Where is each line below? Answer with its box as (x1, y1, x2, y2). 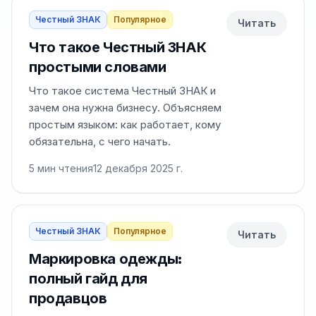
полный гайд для (29, 269, 147, 288)
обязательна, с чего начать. (29, 135, 171, 148)
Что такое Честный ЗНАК (29, 38, 207, 56)
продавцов (29, 289, 107, 308)
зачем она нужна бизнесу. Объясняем (29, 101, 221, 114)
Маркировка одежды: (29, 250, 182, 268)
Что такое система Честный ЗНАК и (29, 84, 216, 97)
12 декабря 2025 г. (93, 162, 183, 174)
